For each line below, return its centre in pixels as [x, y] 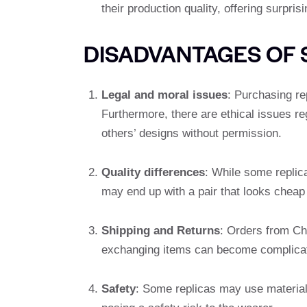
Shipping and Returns [160, 230]
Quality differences [153, 172]
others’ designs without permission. [191, 134]
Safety [118, 288]
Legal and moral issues [164, 95]
